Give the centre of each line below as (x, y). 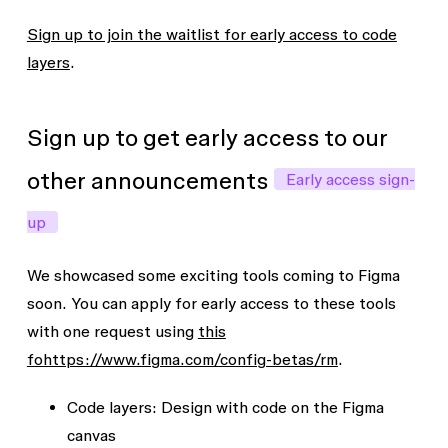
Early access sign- (350, 179)
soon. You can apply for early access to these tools (211, 303)
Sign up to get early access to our (207, 137)
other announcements (147, 180)
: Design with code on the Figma (267, 407)
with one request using (112, 331)
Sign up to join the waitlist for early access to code (211, 34)
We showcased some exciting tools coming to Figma (213, 275)
